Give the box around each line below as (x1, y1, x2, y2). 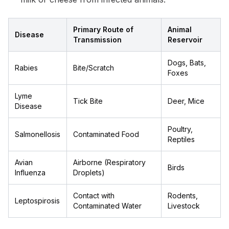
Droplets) (73, 168, 105, 177)
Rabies (15, 63, 38, 72)
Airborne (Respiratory (73, 158, 146, 167)
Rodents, (168, 191, 198, 200)
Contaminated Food (73, 130, 139, 139)
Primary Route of (73, 25, 133, 34)
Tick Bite (73, 97, 103, 105)
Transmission (73, 35, 122, 44)
